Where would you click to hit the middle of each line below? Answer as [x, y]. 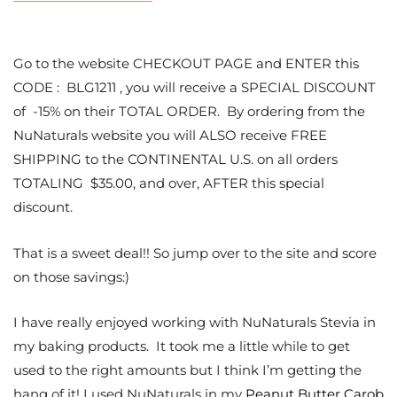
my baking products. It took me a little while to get [182, 346]
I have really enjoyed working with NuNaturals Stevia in [195, 323]
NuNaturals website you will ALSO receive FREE [170, 135]
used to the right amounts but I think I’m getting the [187, 370]
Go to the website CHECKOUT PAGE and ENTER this [186, 63]
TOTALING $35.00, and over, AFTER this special [169, 183]
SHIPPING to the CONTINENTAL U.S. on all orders [175, 159]
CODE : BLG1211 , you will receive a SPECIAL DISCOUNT [195, 87]
